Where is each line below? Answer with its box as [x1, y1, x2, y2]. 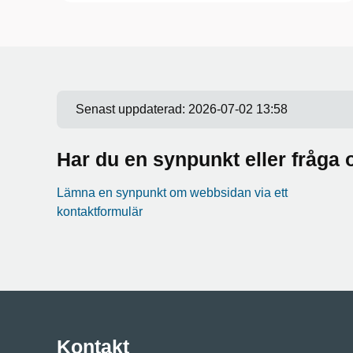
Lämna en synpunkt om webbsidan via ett [57, 186, 288, 199]
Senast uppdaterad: [76, 102, 188, 116]
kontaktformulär [57, 205, 143, 218]
